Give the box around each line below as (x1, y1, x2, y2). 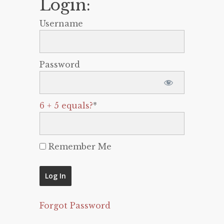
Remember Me (46, 141, 111, 151)
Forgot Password (39, 200, 110, 210)
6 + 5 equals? (39, 100, 93, 110)
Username (39, 18, 83, 28)
